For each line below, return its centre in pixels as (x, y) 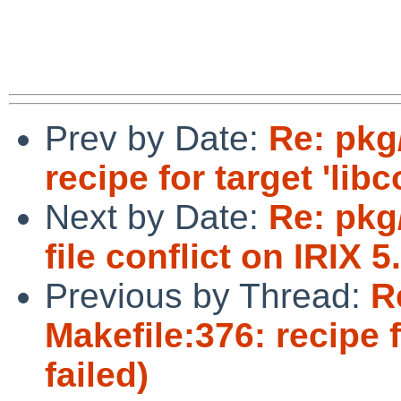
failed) (97, 374)
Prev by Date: (157, 138)
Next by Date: (157, 217)
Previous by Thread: (208, 295)
